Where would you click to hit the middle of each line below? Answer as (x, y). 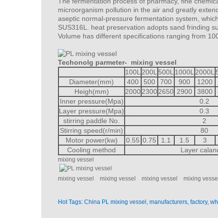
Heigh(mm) (91, 91)
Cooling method (91, 150)
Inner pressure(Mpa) (91, 101)
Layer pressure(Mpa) (91, 111)
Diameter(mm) (91, 82)
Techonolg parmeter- (94, 62)
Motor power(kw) (91, 140)
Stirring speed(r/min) (91, 130)
